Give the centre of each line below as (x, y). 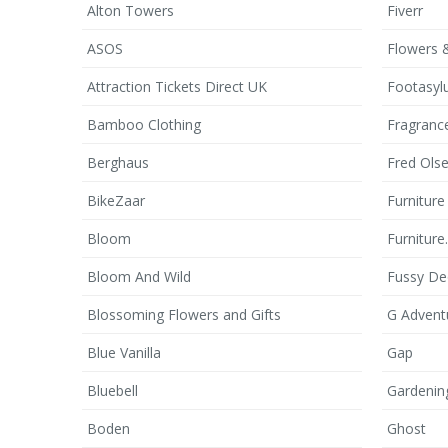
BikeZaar (116, 200)
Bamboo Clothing (144, 124)
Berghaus (118, 162)
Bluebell (112, 390)
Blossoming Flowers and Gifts (184, 314)
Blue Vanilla (124, 352)
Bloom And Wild (139, 276)
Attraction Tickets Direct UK (177, 86)
